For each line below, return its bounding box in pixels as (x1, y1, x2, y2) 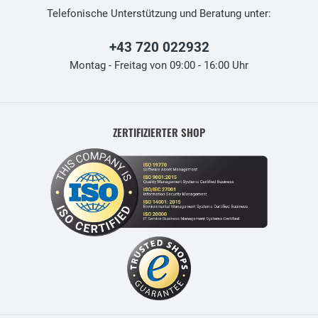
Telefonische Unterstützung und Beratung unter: (47, 7, 271, 20)
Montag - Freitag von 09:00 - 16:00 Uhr (70, 59, 248, 72)
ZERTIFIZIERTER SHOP (113, 124, 205, 140)
